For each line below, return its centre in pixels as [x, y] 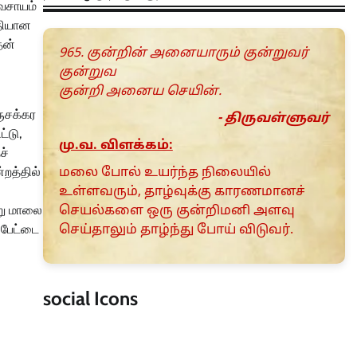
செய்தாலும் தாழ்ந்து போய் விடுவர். [176, 231]
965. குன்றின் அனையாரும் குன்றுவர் [183, 54]
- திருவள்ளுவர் [273, 119]
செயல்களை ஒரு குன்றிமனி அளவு [177, 212]
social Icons [90, 299]
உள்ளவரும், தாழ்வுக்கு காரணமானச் [182, 192]
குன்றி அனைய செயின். [140, 92]
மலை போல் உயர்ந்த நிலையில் [165, 173]
